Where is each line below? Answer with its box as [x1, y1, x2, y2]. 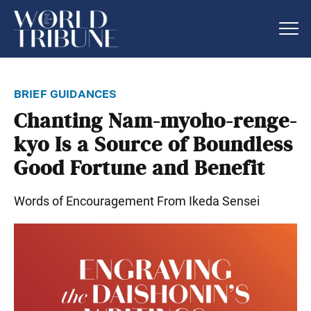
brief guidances [14, 84, 117, 101]
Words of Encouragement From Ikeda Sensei [14, 193, 260, 208]
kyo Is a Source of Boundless [14, 132, 293, 158]
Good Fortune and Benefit [14, 155, 265, 181]
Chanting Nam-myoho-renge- [14, 108, 297, 134]
